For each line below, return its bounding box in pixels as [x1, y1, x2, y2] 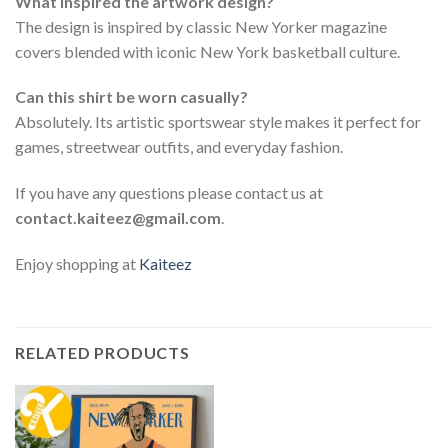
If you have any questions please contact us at [15, 183, 323, 203]
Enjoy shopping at [15, 254, 139, 274]
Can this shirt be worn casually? [15, 87, 248, 107]
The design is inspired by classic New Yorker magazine [15, 16, 387, 36]
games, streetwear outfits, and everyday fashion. [15, 137, 343, 157]
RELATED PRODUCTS [15, 342, 190, 362]
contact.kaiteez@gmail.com [15, 208, 221, 228]
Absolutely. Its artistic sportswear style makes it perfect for [15, 112, 421, 132]
